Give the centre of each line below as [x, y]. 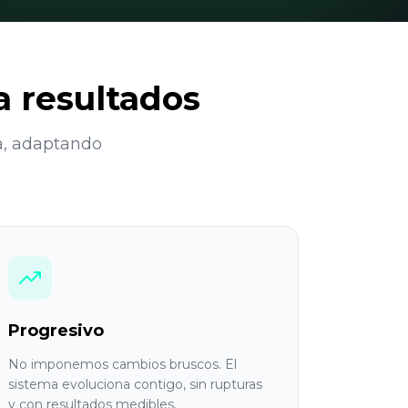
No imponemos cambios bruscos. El [122, 364]
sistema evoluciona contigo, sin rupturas [135, 384]
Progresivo [56, 331]
